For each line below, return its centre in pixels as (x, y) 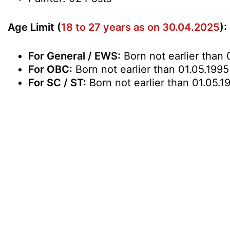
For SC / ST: (57, 83)
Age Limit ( (34, 27)
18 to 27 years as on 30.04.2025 (140, 27)
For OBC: (50, 69)
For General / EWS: (74, 56)
